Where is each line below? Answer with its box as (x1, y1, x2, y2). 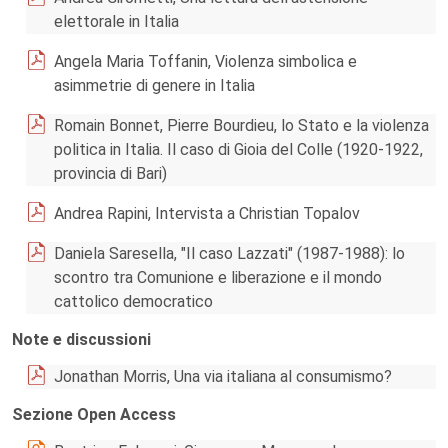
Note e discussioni (12, 330, 151, 349)
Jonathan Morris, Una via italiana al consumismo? (54, 367, 392, 386)
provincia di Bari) (54, 164, 167, 183)
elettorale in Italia (54, 12, 179, 31)
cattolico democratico (54, 292, 213, 311)
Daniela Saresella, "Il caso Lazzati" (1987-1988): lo (54, 244, 405, 263)
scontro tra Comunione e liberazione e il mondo (54, 268, 382, 287)
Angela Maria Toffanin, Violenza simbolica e (54, 52, 357, 71)
